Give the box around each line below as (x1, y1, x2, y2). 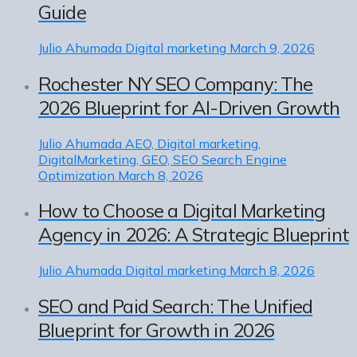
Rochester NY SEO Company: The (38, 71, 313, 96)
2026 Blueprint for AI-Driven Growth (38, 95, 340, 120)
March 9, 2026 (229, 39, 315, 56)
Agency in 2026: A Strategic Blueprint (38, 222, 349, 247)
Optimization (38, 167, 115, 183)
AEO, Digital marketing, (125, 135, 261, 151)
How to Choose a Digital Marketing (38, 198, 326, 223)
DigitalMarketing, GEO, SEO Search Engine (38, 151, 287, 167)
